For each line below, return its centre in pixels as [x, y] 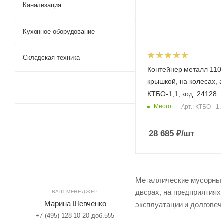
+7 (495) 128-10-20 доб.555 [75, 215]
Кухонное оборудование [59, 31]
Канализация [42, 5]
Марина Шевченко [75, 203]
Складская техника [51, 57]
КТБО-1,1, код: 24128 [182, 93]
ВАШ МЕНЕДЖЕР [75, 192]
